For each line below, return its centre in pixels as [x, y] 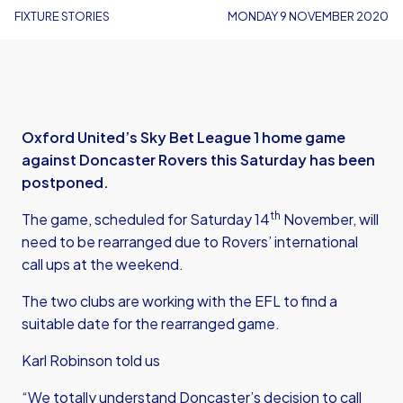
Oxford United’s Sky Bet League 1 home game [184, 137]
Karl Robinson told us [91, 360]
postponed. [65, 182]
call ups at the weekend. [103, 264]
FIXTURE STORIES [62, 16]
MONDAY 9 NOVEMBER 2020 [308, 16]
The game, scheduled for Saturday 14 [146, 219]
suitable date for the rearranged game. [151, 323]
